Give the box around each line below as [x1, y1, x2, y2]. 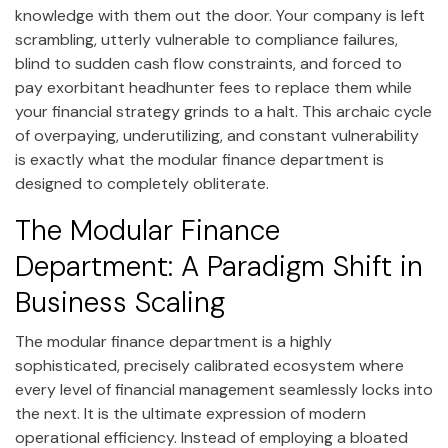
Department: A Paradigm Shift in [15, 248, 423, 286]
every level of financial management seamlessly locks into [15, 378, 433, 400]
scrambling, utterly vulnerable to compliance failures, [15, 29, 398, 51]
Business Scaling [15, 284, 225, 322]
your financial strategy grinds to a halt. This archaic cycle [15, 101, 432, 123]
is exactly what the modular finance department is [15, 149, 384, 171]
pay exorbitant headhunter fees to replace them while [15, 77, 412, 99]
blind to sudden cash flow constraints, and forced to [15, 53, 402, 75]
